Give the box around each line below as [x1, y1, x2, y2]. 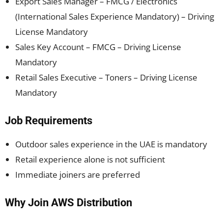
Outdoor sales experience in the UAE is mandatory [15, 138, 207, 150]
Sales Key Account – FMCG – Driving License [15, 41, 181, 53]
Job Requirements [5, 114, 92, 127]
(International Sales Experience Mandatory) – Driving [15, 11, 214, 22]
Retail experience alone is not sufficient [15, 154, 165, 165]
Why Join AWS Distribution [5, 196, 132, 209]
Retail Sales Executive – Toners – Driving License [15, 72, 197, 83]
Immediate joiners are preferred [15, 169, 140, 180]
